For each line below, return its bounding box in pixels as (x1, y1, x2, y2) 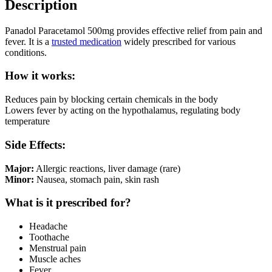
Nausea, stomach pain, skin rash (34, 174, 159, 185)
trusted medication (52, 36, 121, 47)
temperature (5, 116, 50, 127)
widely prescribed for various (121, 36, 236, 47)
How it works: (5, 69, 75, 83)
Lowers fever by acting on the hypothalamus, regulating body (5, 105, 240, 116)
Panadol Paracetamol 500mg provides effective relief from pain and (5, 25, 262, 36)
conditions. (5, 47, 47, 58)
